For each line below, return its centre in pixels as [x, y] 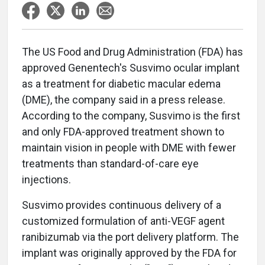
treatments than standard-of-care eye [110, 164]
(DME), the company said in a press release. [124, 100]
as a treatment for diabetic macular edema [121, 84]
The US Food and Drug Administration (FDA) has [132, 52]
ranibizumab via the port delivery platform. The [130, 237]
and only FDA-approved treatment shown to [123, 132]
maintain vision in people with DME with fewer [129, 148]
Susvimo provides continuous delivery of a [122, 205]
